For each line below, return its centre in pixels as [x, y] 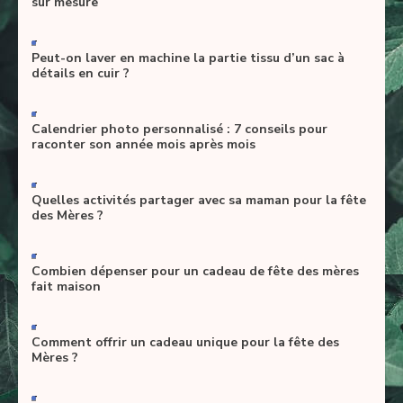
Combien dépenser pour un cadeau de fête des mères [195, 272]
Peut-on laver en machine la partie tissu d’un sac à [188, 58]
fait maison [66, 287]
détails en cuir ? [81, 74]
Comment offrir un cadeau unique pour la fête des [185, 343]
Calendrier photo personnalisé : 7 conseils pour [179, 130]
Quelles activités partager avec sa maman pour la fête [199, 201]
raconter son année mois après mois [143, 145]
